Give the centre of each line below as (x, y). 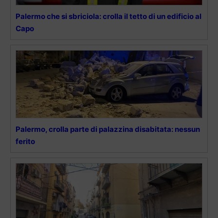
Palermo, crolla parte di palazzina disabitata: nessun (108, 129)
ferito (25, 141)
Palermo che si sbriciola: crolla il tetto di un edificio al (109, 16)
